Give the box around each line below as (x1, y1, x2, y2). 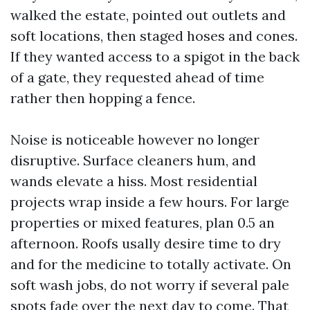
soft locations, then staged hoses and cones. (10, 27, 298, 44)
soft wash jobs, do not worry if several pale (10, 276, 289, 293)
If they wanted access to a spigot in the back (10, 48, 300, 65)
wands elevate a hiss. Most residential (10, 172, 257, 190)
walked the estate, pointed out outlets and (10, 6, 286, 24)
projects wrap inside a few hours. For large (10, 193, 289, 210)
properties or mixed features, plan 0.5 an (10, 214, 275, 231)
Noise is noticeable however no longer (10, 131, 259, 148)
